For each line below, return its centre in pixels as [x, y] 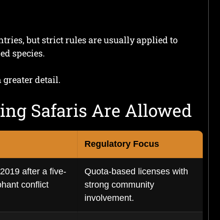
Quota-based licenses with [136, 171]
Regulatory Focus [122, 144]
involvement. [109, 198]
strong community [119, 185]
